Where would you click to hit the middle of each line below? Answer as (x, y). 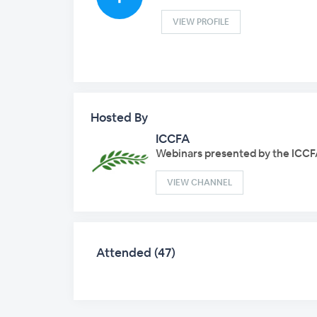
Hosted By (119, 117)
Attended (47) (136, 253)
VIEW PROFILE (201, 22)
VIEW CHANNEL (200, 183)
